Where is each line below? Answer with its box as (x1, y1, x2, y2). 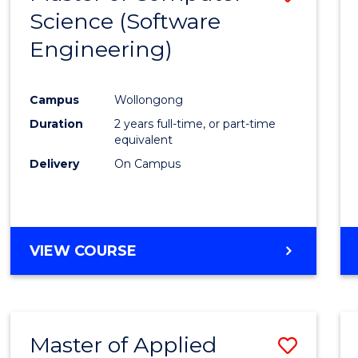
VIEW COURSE (30, 241, 137, 260)
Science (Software (30, 8, 221, 35)
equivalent (114, 132, 173, 147)
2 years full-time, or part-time (114, 116, 276, 131)
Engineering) (30, 36, 173, 63)
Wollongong (114, 92, 184, 107)
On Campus (114, 156, 181, 171)
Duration (30, 116, 84, 131)
